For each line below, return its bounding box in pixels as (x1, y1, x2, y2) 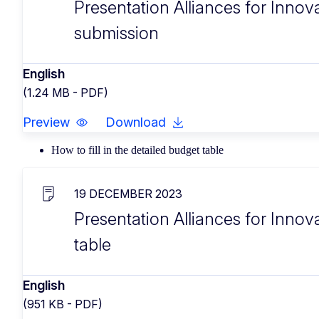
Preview (23, 115, 70, 130)
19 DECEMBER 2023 (74, 187, 182, 202)
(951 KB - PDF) (23, 297, 103, 312)
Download (105, 115, 166, 130)
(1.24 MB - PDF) (23, 85, 108, 100)
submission (74, 23, 159, 44)
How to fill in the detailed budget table (51, 144, 226, 157)
